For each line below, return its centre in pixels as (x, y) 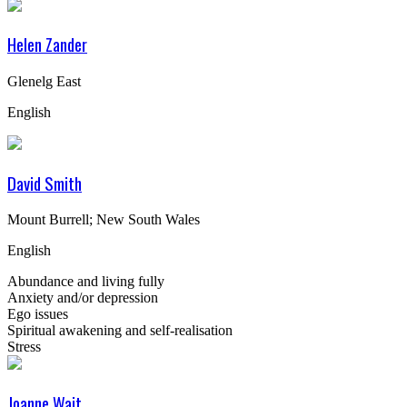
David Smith (45, 183)
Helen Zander (47, 45)
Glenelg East (44, 81)
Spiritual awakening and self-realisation (120, 331)
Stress (24, 347)
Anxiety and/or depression (83, 298)
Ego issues (38, 314)
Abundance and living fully (86, 282)
